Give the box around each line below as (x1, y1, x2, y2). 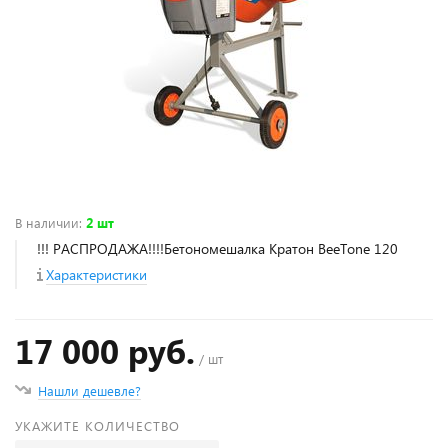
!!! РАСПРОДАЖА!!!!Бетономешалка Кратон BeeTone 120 (37, 239, 398, 258)
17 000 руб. (15, 328, 195, 373)
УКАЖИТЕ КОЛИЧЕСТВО (15, 417, 180, 434)
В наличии (15, 214, 79, 231)
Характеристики (46, 265, 147, 284)
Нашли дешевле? (38, 382, 141, 399)
